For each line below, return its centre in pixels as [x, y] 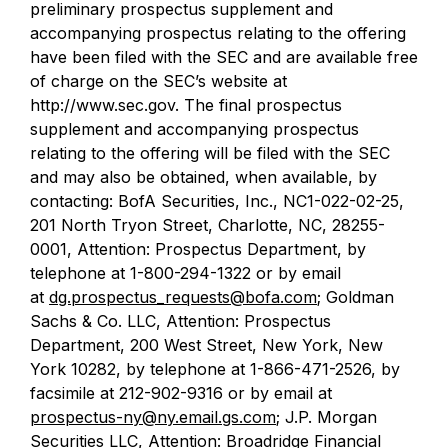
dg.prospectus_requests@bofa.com [183, 297]
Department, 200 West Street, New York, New [206, 345]
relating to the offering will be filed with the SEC [210, 153]
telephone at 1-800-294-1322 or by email [185, 273]
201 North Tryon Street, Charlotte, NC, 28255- [207, 225]
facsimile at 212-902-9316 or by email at [181, 393]
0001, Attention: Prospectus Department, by [198, 249]
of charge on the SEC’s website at [158, 81]
